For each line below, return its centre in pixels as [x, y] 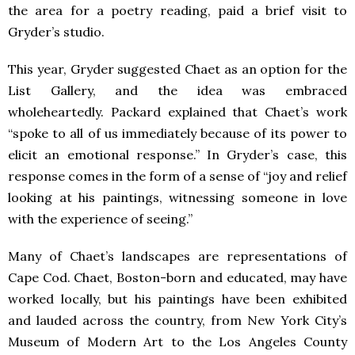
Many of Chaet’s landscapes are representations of [177, 256]
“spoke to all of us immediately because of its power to [177, 133]
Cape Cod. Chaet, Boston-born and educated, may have [177, 277]
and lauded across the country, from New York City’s [177, 320]
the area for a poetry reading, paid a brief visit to [177, 10]
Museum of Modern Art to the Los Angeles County [177, 341]
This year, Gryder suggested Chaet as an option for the [177, 69]
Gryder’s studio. [56, 31]
